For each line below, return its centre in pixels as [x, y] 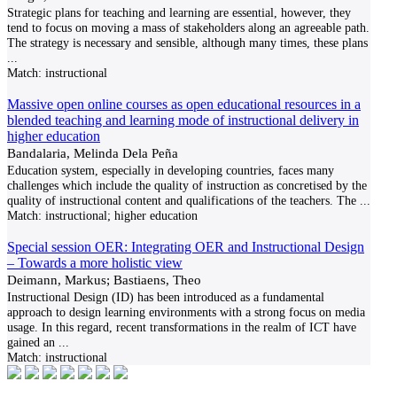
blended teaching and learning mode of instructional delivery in [183, 120]
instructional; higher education [120, 215]
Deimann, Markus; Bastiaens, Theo [104, 280]
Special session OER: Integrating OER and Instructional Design [186, 247]
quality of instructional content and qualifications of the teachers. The [182, 200]
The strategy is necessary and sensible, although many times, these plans [187, 43]
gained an [31, 342]
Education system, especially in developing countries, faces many [171, 170]
